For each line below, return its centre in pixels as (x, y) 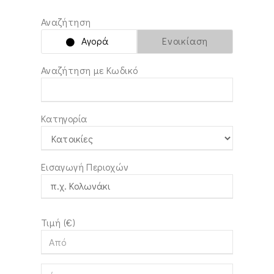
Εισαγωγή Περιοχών (85, 167)
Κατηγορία (64, 118)
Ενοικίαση (185, 41)
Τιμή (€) (58, 222)
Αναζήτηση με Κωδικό (89, 70)
